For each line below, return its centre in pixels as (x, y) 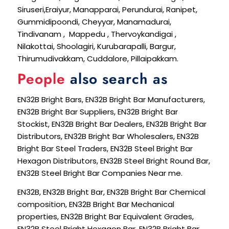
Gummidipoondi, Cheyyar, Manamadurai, (94, 22)
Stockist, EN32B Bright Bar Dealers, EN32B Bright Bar (112, 124)
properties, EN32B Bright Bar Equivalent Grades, (105, 216)
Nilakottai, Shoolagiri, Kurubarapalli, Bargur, (96, 47)
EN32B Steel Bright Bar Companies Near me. (100, 173)
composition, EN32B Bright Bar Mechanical (96, 204)
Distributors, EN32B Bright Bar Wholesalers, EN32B (108, 136)
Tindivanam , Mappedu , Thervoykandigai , (97, 34)
